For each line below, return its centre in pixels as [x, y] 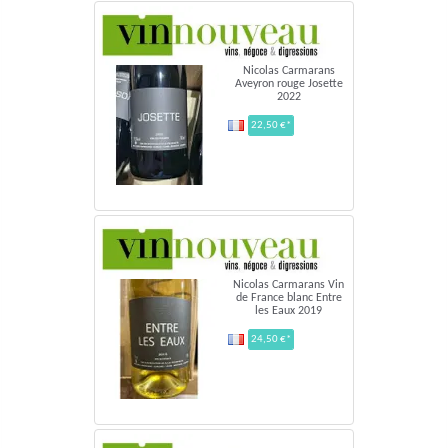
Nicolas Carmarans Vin [288, 284]
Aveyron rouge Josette [288, 83]
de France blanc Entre [288, 297]
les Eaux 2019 [288, 310]
